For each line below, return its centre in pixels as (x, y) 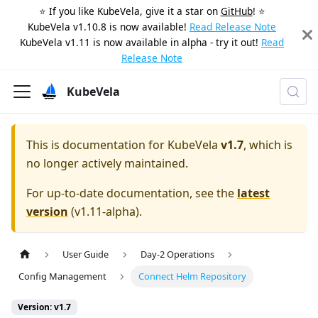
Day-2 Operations (177, 254)
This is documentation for (97, 145)
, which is (268, 145)
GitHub (236, 11)
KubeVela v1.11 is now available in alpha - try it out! (139, 42)
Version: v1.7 (44, 307)
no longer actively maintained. (107, 163)
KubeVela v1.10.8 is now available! (107, 27)
